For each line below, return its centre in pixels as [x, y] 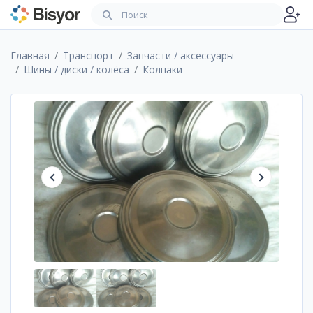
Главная [30, 56]
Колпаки [162, 70]
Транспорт [88, 56]
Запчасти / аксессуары [181, 56]
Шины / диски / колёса [77, 70]
